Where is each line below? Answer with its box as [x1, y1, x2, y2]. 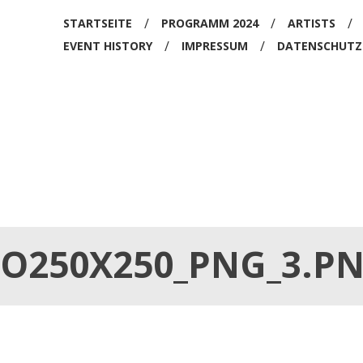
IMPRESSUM [181, 38, 248, 53]
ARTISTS [287, 15, 335, 31]
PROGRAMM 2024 [160, 15, 258, 31]
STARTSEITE [62, 15, 132, 31]
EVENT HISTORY [62, 38, 152, 53]
